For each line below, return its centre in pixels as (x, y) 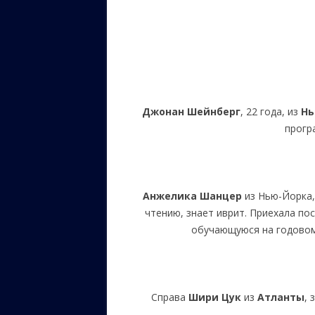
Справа (170, 297)
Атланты (281, 297)
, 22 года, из (270, 111)
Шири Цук (215, 297)
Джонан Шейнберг (191, 111)
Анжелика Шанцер (193, 196)
